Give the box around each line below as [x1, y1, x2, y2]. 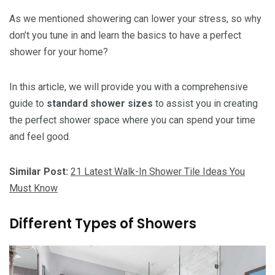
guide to [9, 97, 47, 109]
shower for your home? [9, 45, 108, 58]
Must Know [9, 182, 58, 194]
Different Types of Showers [9, 214, 196, 233]
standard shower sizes [47, 97, 153, 109]
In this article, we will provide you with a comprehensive [9, 80, 248, 93]
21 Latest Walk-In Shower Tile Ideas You [71, 165, 245, 177]
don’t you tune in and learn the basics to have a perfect [9, 29, 241, 41]
